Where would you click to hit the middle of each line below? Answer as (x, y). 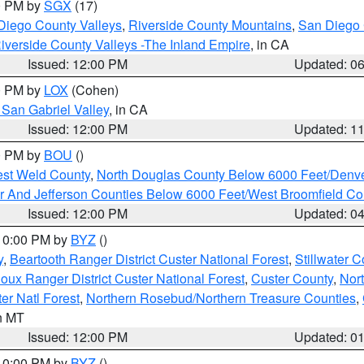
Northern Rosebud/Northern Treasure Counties (221, 298)
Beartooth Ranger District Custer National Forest (149, 259)
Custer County (292, 278)
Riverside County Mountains (210, 25)
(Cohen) (93, 90)
